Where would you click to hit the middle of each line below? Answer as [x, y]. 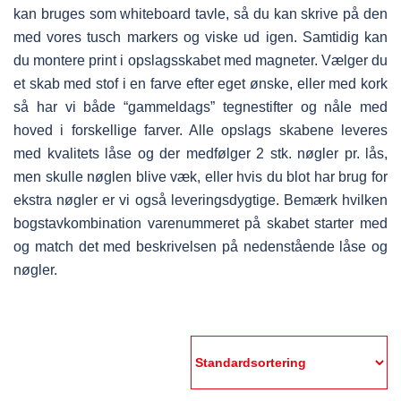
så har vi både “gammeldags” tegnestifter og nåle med [200, 107]
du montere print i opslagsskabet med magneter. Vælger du [200, 61]
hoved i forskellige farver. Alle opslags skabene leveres [200, 131]
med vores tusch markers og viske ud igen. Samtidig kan [200, 38]
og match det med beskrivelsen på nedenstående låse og [200, 247]
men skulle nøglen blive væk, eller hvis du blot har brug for [200, 177]
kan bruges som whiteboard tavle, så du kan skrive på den [200, 14]
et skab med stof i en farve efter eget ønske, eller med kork [200, 84]
